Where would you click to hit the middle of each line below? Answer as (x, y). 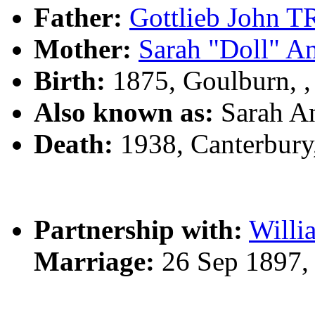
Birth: (70, 80)
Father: (78, 17)
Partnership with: (138, 229)
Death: (73, 143)
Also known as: (124, 112)
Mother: (83, 49)
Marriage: (94, 261)
